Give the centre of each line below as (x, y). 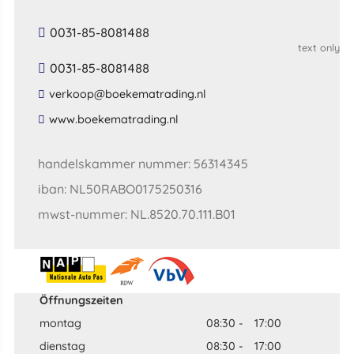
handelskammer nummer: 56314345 (143, 163)
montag (60, 323)
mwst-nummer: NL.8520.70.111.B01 (136, 214)
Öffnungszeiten (81, 300)
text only (319, 47)
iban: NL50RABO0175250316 (120, 188)
